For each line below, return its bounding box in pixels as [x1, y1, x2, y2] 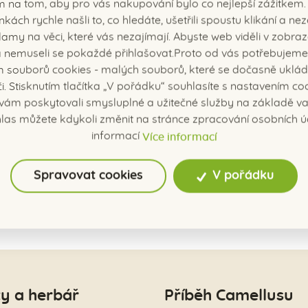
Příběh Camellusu [164, 288, 294, 305]
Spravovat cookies [34, 169, 144, 182]
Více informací [142, 131, 217, 143]
